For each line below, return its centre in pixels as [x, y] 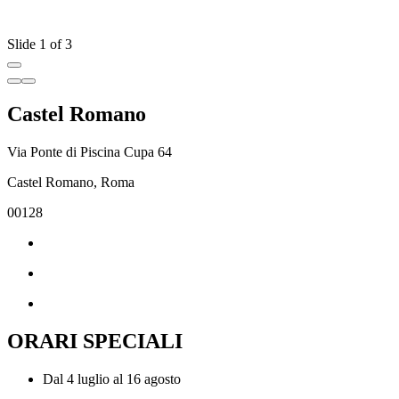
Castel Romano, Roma [71, 183]
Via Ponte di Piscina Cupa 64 [90, 152]
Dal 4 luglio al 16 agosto [112, 379]
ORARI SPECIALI [95, 342]
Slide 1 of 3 [40, 45]
